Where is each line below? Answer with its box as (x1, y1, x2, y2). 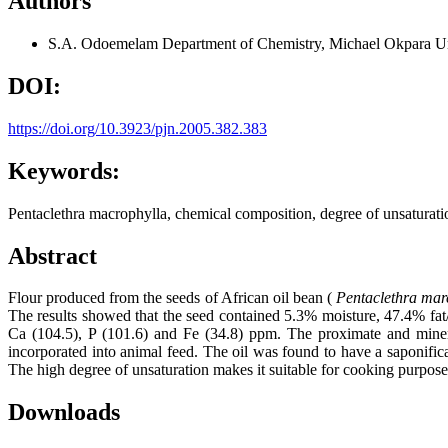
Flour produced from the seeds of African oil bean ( (8, 289, 337, 307)
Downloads (8, 399, 120, 426)
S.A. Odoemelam (48, 35, 162, 53)
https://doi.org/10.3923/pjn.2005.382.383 (8, 119, 267, 137)
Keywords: (8, 157, 120, 184)
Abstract (8, 242, 97, 269)
